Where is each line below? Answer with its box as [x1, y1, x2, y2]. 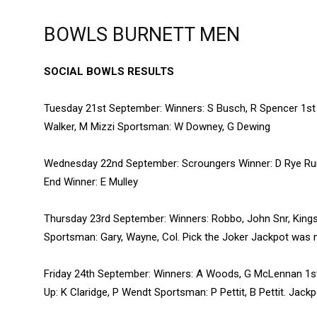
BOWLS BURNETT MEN [44, 23, 240, 47]
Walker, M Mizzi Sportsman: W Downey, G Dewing [44, 120, 270, 134]
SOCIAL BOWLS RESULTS [44, 65, 174, 79]
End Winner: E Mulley [44, 175, 138, 189]
